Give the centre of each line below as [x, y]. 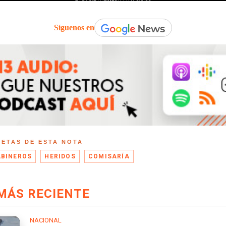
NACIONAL [46, 220]
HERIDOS [60, 156]
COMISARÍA [109, 156]
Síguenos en [74, 28]
